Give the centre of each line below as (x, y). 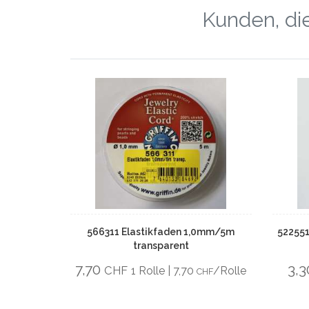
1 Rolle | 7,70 (164, 271)
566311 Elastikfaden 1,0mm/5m (161, 232)
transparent (161, 246)
